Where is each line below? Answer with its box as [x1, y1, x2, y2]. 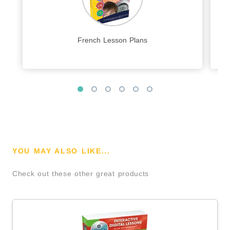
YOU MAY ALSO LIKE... [12, 147, 110, 155]
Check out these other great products [12, 169, 149, 178]
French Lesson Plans [78, 35, 147, 44]
